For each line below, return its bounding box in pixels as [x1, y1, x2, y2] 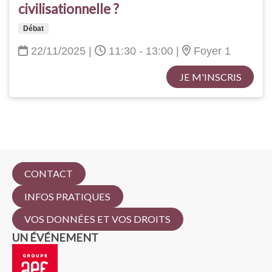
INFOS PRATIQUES [24, 190, 111, 202]
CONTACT [24, 168, 73, 180]
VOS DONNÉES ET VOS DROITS [24, 213, 171, 225]
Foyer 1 [191, 45, 231, 57]
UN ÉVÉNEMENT [12, 230, 98, 244]
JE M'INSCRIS [178, 70, 242, 83]
